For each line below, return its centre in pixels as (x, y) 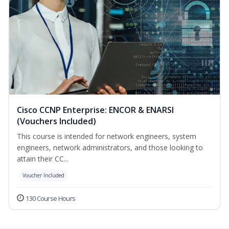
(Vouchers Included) (56, 121)
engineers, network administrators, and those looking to (110, 148)
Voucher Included (43, 176)
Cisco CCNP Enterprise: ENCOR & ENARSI (95, 110)
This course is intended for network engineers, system (107, 136)
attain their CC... (43, 159)
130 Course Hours (51, 199)
